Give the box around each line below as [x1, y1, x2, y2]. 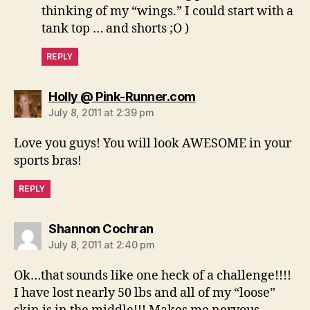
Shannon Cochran [48, 221, 154, 237]
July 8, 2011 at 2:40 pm [48, 239, 155, 251]
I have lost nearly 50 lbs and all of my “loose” [14, 285, 275, 302]
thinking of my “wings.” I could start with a [41, 3, 293, 20]
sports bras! [14, 153, 82, 170]
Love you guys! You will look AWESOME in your [14, 136, 291, 152]
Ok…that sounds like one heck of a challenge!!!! [14, 268, 291, 284]
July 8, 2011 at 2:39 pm [48, 107, 154, 119]
